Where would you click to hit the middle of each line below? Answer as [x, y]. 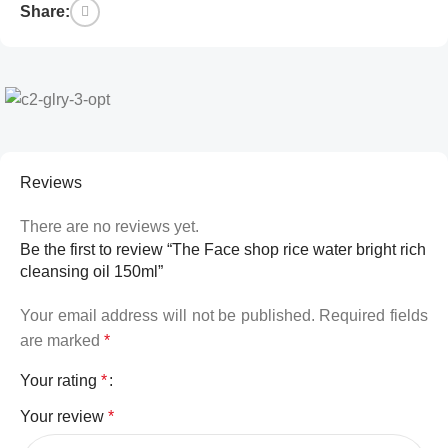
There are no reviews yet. [109, 226]
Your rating [60, 380]
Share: [45, 12]
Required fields [373, 315]
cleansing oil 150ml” [91, 271]
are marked [62, 340]
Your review [64, 416]
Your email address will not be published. [167, 315]
